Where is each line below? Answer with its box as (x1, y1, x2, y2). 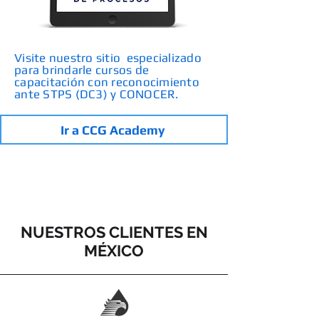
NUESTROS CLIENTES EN (20, 223, 208, 241)
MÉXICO (84, 241, 144, 260)
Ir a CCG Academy (60, 122, 165, 137)
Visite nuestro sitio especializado (14, 51, 202, 65)
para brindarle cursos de (14, 63, 150, 77)
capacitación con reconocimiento (14, 75, 199, 89)
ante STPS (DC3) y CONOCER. (14, 87, 179, 101)
